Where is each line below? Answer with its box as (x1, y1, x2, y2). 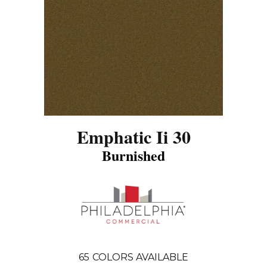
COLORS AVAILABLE (92, 251, 188, 263)
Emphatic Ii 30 (76, 123, 191, 150)
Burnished (102, 144, 165, 166)
